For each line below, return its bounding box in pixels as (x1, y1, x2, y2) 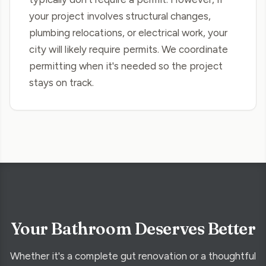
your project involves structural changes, (29, 10, 211, 23)
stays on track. (29, 77, 94, 89)
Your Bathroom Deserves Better (10, 218, 256, 239)
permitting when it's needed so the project (29, 60, 223, 72)
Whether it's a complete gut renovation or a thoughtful (10, 250, 256, 262)
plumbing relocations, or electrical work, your (29, 27, 227, 39)
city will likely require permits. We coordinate (29, 43, 228, 56)
